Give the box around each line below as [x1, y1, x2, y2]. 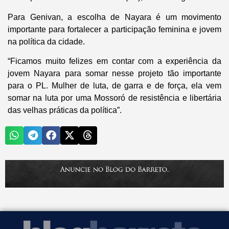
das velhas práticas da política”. [8, 105, 122, 114]
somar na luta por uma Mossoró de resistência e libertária [8, 93, 221, 102]
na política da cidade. [8, 37, 85, 46]
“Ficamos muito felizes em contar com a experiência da [8, 56, 221, 65]
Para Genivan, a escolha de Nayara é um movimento [8, 12, 221, 21]
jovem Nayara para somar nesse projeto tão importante [8, 68, 221, 78]
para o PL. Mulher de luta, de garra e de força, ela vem [8, 81, 221, 90]
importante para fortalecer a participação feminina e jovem [8, 25, 221, 34]
